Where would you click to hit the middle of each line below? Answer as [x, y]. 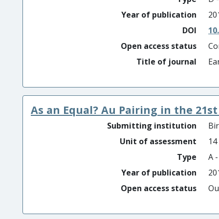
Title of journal [166, 62]
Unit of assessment [158, 141]
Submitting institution [152, 126]
